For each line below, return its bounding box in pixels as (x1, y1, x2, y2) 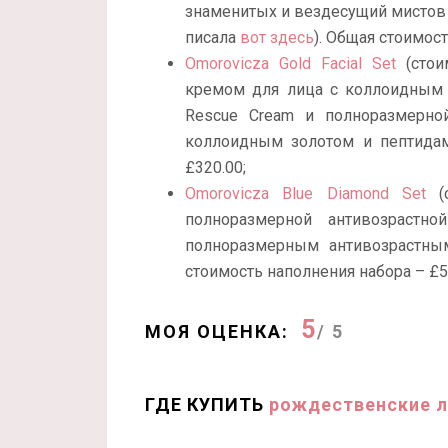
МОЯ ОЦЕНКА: (145, 321, 289, 343)
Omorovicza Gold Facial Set (185, 54, 397, 74)
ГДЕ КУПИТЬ (145, 394, 269, 416)
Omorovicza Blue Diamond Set (185, 184, 427, 204)
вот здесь (240, 28, 314, 48)
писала (185, 28, 240, 48)
